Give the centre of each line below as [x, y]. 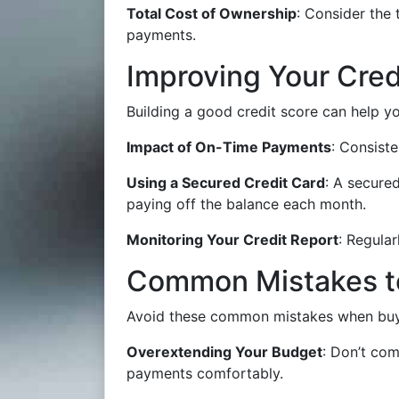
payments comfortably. [205, 373]
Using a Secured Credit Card [226, 183]
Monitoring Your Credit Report [232, 240]
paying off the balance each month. [246, 204]
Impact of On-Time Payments [229, 147]
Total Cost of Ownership [212, 13]
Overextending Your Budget [224, 352]
